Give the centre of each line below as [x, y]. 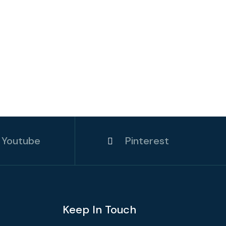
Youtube [21, 141]
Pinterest [147, 141]
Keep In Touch [99, 210]
